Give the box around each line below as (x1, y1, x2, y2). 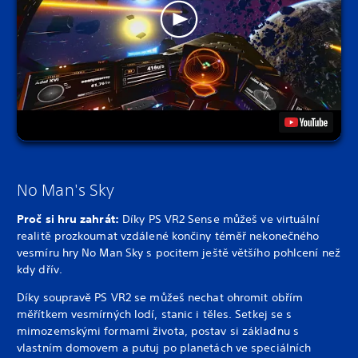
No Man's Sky (17, 181, 115, 200)
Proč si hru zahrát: (17, 212, 122, 227)
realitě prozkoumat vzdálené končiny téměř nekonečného (17, 229, 320, 244)
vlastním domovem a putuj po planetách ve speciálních (17, 340, 312, 356)
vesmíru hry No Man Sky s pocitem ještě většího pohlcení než (17, 245, 340, 261)
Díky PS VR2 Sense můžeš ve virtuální (122, 212, 320, 227)
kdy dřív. (17, 262, 62, 277)
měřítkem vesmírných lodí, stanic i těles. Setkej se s (17, 307, 292, 322)
